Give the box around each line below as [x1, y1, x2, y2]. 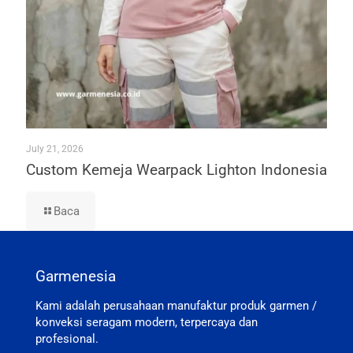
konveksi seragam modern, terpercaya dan [35, 314, 258, 329]
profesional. [35, 331, 98, 346]
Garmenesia [35, 266, 116, 285]
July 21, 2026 [26, 143, 84, 154]
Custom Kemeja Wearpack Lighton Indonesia [26, 160, 327, 179]
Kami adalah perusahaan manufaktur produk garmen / [35, 298, 317, 313]
